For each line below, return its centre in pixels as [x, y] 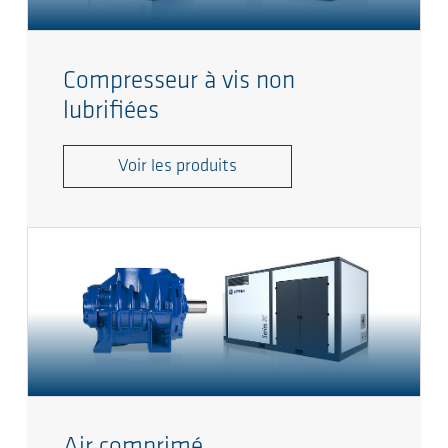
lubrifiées [111, 111]
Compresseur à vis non [179, 81]
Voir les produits [177, 166]
